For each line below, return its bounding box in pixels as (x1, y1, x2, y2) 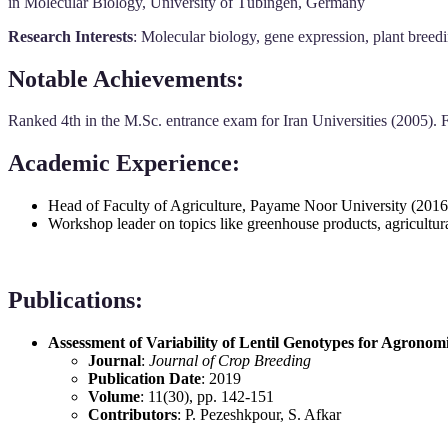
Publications (8, 287, 135, 314)
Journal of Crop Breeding (149, 352, 311, 370)
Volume (88, 388, 140, 406)
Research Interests (8, 27, 133, 45)
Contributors (88, 406, 177, 424)
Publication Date (88, 370, 201, 388)
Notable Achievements (8, 65, 236, 92)
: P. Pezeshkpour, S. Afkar (177, 406, 341, 424)
